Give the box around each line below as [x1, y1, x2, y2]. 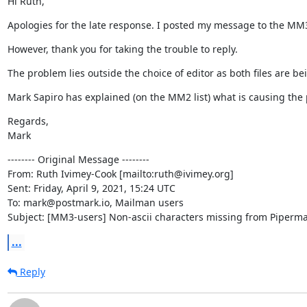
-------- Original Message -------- [7, 152, 149, 166]
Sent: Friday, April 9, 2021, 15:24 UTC [7, 181, 175, 195]
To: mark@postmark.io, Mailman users [7, 195, 184, 209]
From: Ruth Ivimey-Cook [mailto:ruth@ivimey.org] [7, 167, 234, 180]
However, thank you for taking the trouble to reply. [7, 42, 238, 56]
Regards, [7, 114, 49, 127]
